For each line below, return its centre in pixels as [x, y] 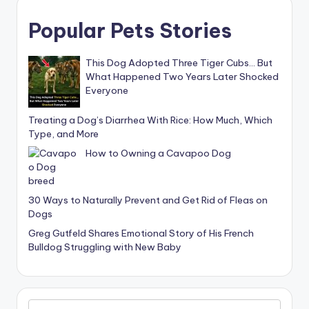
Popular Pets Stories [130, 31]
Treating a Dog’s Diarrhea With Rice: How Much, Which [150, 120]
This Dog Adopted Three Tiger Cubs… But [179, 63]
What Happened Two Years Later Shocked [182, 77]
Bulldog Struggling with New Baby [105, 247]
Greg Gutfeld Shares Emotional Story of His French [141, 233]
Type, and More [63, 134]
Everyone [107, 91]
